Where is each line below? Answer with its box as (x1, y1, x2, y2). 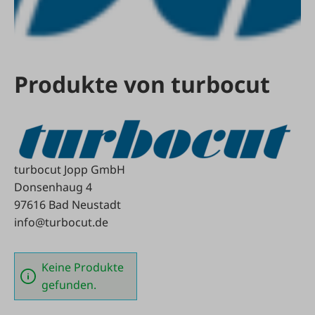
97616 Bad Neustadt (14, 196, 121, 212)
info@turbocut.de (14, 214, 108, 230)
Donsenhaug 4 (14, 179, 92, 195)
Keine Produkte (41, 259, 124, 275)
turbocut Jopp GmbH (14, 161, 125, 177)
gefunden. (41, 276, 96, 292)
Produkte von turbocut (14, 69, 270, 100)
